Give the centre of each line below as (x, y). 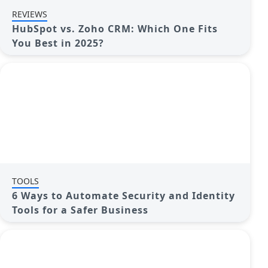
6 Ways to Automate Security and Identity (124, 196)
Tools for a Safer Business (80, 210)
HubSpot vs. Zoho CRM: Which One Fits (115, 29)
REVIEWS (30, 14)
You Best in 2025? (58, 43)
